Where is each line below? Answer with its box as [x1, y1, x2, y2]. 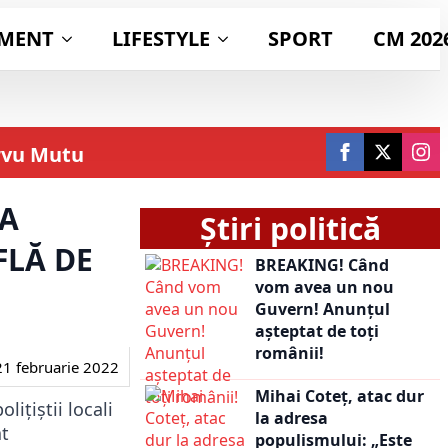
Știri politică [199, 208, 381, 249]
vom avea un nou [255, 276, 394, 298]
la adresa [255, 407, 328, 429]
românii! [255, 342, 324, 364]
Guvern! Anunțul [255, 298, 390, 320]
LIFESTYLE [112, 25, 210, 52]
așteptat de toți [255, 320, 379, 342]
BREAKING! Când [255, 254, 389, 276]
